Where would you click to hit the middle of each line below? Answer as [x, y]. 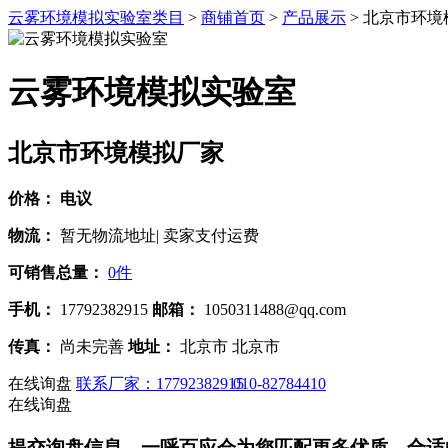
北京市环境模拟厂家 [116, 152]
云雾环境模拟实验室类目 [96, 17]
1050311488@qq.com [275, 309]
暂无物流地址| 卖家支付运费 [159, 235]
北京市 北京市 [230, 346]
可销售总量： [56, 272]
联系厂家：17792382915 [162, 383]
